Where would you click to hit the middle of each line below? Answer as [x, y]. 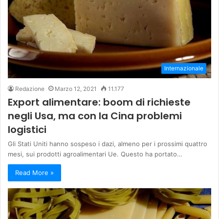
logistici [27, 129]
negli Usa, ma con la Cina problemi [95, 116]
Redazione [30, 88]
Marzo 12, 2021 [76, 88]
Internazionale [184, 68]
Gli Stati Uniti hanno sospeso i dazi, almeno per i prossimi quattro [108, 143]
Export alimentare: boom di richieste [99, 102]
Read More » [34, 172]
